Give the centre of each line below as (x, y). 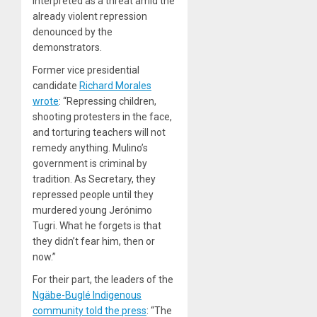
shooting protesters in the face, (102, 117)
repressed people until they (93, 195)
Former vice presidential (86, 70)
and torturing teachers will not (99, 133)
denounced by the (73, 32)
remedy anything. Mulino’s (90, 148)
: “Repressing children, (108, 102)
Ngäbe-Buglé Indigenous (87, 295)
